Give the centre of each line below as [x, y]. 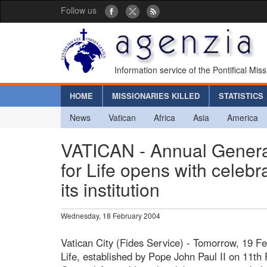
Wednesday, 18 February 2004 [111, 215]
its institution [110, 189]
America [243, 117]
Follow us [79, 10]
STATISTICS [241, 95]
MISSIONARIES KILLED [156, 95]
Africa [164, 117]
